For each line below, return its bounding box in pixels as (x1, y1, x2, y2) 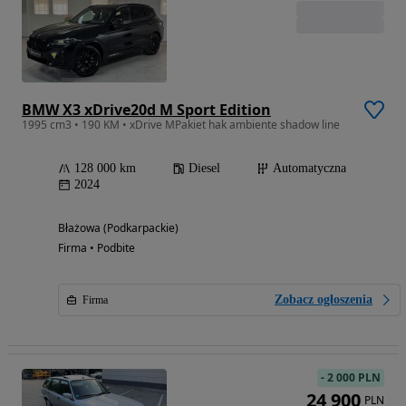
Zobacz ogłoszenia (275, 293, 372, 307)
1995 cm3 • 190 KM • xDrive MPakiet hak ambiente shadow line (22, 117, 340, 133)
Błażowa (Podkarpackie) (58, 220, 179, 237)
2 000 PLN (327, 370, 381, 386)
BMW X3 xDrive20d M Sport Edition (22, 100, 271, 121)
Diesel (188, 161, 220, 176)
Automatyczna (273, 161, 346, 176)
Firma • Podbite (58, 240, 135, 256)
